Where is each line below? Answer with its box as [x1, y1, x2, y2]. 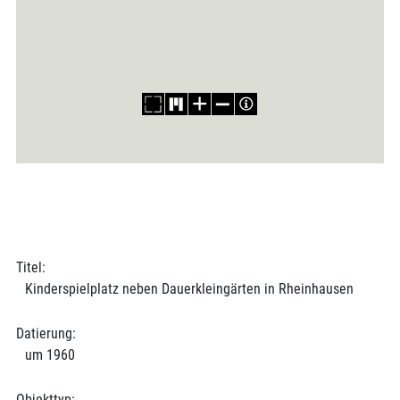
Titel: [15, 258, 46, 276]
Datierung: [15, 324, 76, 342]
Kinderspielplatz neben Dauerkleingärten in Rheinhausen [24, 279, 354, 297]
